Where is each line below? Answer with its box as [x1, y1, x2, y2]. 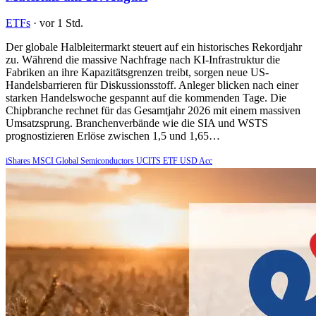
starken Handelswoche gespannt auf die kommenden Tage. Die [6, 92, 286, 104]
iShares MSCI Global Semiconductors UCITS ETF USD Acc [6, 156, 212, 166]
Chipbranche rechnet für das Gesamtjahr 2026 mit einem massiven [6, 104, 300, 117]
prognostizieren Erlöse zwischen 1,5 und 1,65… [6, 130, 220, 142]
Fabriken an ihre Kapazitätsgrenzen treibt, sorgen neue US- [6, 66, 269, 79]
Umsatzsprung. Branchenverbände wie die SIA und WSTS [6, 117, 268, 130]
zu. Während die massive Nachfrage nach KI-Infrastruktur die [6, 54, 280, 66]
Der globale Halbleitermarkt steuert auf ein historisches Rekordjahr [6, 41, 302, 54]
